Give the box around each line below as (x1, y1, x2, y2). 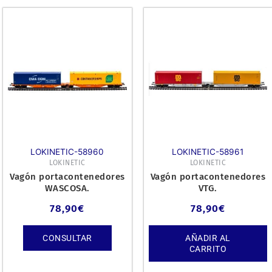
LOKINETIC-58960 (30, 147, 104, 157)
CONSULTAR (42, 233, 92, 243)
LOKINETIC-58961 (172, 147, 244, 157)
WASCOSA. (44, 183, 90, 194)
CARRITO (189, 243, 226, 254)
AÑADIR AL (185, 233, 231, 243)
